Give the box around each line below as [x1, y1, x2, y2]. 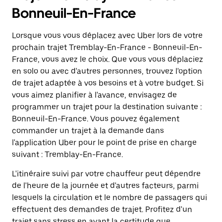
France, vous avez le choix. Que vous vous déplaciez [12, 55, 203, 64]
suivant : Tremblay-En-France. [12, 150, 123, 159]
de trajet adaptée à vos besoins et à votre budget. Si [12, 78, 204, 88]
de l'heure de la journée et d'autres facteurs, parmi [12, 181, 199, 190]
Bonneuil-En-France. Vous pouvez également [12, 114, 179, 123]
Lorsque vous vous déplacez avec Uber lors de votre [12, 31, 203, 40]
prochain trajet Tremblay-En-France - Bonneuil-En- [12, 43, 202, 52]
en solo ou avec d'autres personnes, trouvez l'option [12, 66, 202, 76]
